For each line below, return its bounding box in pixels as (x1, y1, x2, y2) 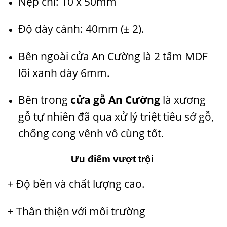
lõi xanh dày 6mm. (18, 65, 110, 80)
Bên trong (18, 93, 70, 107)
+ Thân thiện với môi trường (8, 204, 145, 218)
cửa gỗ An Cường (70, 93, 160, 107)
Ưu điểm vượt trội (71, 154, 156, 165)
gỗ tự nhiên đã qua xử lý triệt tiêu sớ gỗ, (18, 109, 214, 124)
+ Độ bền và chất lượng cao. (8, 177, 145, 191)
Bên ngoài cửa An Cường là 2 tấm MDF (18, 49, 208, 63)
